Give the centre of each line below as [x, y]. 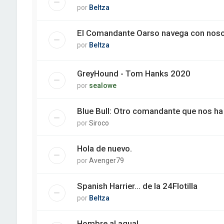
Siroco [99, 123]
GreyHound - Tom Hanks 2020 [133, 74]
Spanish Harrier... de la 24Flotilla [137, 186]
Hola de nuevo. [104, 149]
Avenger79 [106, 161]
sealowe [102, 86]
